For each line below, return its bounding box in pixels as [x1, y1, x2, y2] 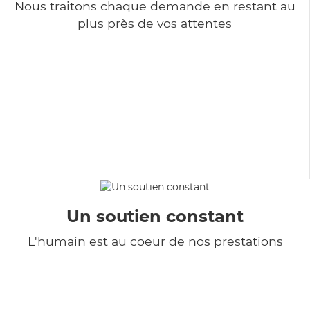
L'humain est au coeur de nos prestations [27, 233, 283, 248]
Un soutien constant [66, 206, 244, 226]
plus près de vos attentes [77, 15, 232, 30]
